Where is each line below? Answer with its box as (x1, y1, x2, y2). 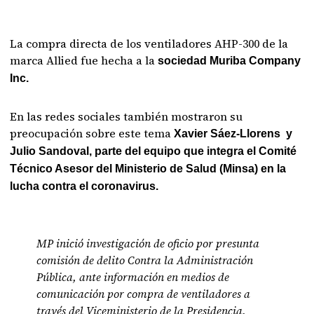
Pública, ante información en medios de (36, 269, 230, 285)
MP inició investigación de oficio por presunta (36, 235, 260, 251)
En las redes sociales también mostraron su (10, 109, 243, 124)
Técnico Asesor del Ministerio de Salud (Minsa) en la (10, 163, 287, 175)
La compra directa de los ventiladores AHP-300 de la (10, 36, 289, 51)
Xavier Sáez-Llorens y (174, 128, 293, 139)
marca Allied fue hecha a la (10, 53, 156, 68)
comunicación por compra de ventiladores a (36, 286, 251, 301)
